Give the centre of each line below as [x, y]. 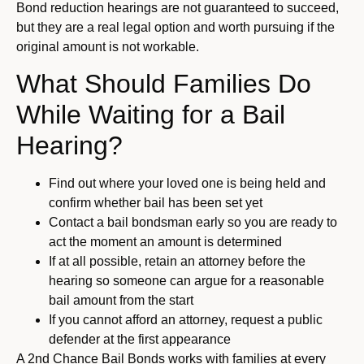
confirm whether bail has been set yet [156, 203]
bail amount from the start [121, 301]
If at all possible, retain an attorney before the [177, 262]
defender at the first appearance [140, 340]
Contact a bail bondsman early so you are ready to [193, 223]
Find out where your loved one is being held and [187, 184]
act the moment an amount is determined [165, 242]
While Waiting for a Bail [151, 115]
